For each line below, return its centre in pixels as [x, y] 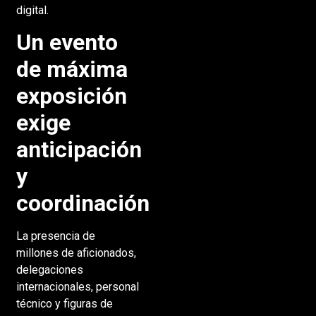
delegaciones [49, 270]
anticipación [79, 150]
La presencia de [55, 236]
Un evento [67, 43]
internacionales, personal [77, 287]
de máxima [72, 69]
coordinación [83, 203]
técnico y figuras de [64, 304]
